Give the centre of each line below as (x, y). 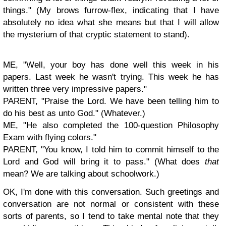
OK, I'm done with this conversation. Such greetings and (111, 192)
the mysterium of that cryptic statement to (83, 35)
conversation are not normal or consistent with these (111, 204)
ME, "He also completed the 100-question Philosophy (111, 125)
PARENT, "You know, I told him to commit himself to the (111, 150)
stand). (177, 35)
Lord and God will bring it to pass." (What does (104, 162)
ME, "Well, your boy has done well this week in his (111, 65)
